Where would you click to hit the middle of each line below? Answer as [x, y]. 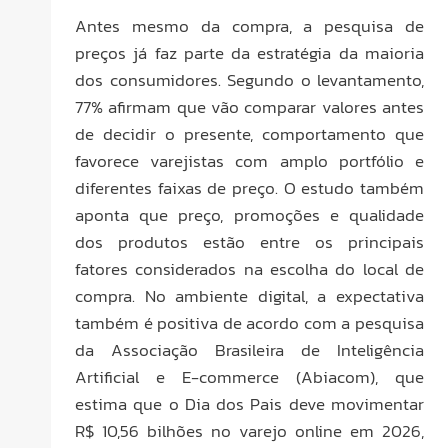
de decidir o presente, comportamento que [249, 134]
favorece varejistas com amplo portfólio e [249, 161]
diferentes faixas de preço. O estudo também [249, 188]
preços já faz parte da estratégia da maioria [249, 53]
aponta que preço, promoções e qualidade [249, 215]
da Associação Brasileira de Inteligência [249, 350]
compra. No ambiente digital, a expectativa [249, 296]
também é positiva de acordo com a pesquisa [249, 323]
